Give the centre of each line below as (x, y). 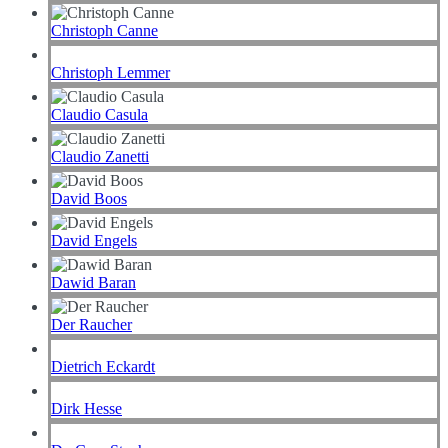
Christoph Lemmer (110, 73)
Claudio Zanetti (100, 157)
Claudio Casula (99, 115)
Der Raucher (91, 325)
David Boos (89, 199)
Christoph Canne (104, 31)
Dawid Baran (93, 283)
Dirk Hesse (86, 409)
